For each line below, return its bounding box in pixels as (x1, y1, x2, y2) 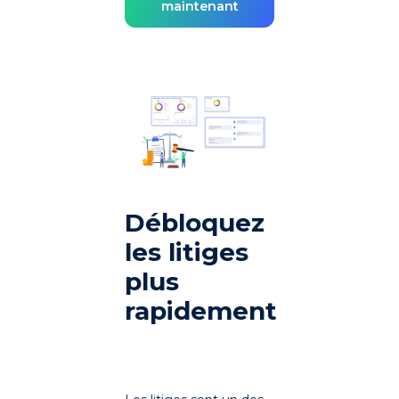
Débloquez (125, 207, 265, 238)
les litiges (125, 236, 248, 267)
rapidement (125, 295, 277, 326)
